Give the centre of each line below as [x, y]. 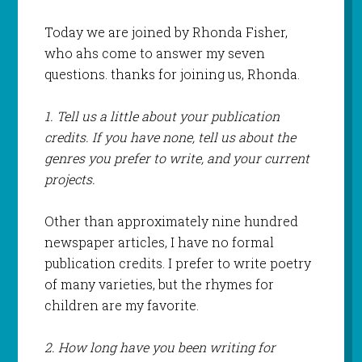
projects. [69, 179]
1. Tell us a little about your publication [162, 116]
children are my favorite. [121, 305]
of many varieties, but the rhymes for [159, 284]
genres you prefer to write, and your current [177, 158]
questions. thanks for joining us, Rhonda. [172, 74]
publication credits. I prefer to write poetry [177, 263]
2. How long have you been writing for [160, 347]
